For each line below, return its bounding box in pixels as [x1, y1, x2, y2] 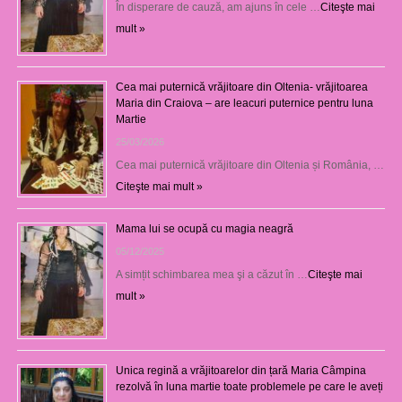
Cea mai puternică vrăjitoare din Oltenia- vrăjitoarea [115, 80, 368, 93]
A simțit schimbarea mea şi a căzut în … [115, 267, 308, 281]
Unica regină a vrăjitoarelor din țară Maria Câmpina [115, 363, 366, 377]
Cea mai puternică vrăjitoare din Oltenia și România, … [115, 158, 384, 171]
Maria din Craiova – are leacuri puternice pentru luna [115, 96, 373, 109]
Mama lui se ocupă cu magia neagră [115, 222, 293, 235]
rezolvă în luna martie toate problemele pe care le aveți [115, 380, 383, 393]
